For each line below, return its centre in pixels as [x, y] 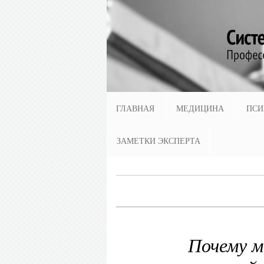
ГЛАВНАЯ [135, 108]
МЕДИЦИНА [200, 108]
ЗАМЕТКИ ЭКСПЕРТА [159, 141]
